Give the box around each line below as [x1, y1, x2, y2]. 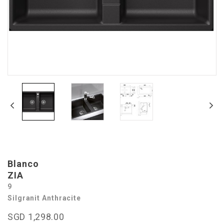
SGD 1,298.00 [7, 211, 64, 222]
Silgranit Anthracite [7, 194, 81, 202]
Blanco [7, 158, 39, 169]
